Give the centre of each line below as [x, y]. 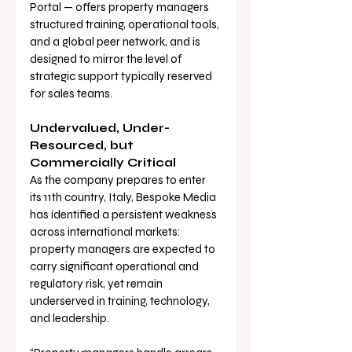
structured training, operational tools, [126, 24]
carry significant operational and [115, 266]
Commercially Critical [103, 163]
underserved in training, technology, [121, 301]
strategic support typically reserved [122, 76]
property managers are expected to [124, 249]
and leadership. [70, 318]
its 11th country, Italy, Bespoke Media [124, 197]
